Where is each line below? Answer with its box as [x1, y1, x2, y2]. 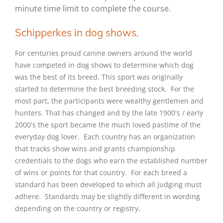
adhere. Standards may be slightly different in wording [15, 192, 200, 202]
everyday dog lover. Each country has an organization [15, 132, 195, 142]
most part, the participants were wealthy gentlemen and [15, 96, 204, 106]
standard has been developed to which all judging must [15, 180, 202, 190]
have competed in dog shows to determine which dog [15, 60, 194, 70]
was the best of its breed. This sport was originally [15, 72, 183, 82]
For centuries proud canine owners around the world [15, 48, 192, 58]
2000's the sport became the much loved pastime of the [15, 120, 201, 130]
